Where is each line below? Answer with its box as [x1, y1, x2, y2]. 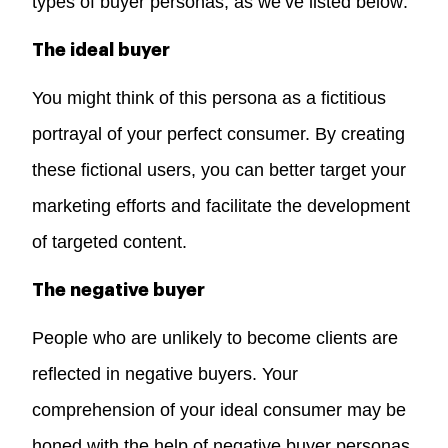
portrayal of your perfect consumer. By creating [32, 123, 406, 144]
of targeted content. [32, 231, 188, 252]
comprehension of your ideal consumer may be [32, 399, 407, 420]
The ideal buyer [32, 40, 171, 59]
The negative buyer [32, 280, 206, 299]
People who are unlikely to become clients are [32, 327, 399, 348]
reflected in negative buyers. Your [32, 363, 299, 384]
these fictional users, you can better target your [32, 159, 407, 180]
